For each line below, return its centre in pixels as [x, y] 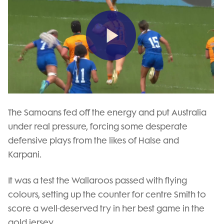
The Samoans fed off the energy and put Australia [107, 112]
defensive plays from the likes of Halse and [93, 140]
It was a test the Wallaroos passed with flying [97, 180]
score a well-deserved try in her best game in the [106, 208]
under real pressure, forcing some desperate [98, 126]
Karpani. [25, 154]
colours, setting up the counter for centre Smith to [107, 194]
